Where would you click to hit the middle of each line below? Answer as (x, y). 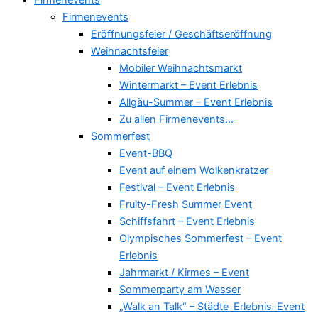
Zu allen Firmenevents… (176, 119)
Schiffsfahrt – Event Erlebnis (187, 221)
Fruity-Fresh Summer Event (186, 204)
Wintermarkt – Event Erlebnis (188, 85)
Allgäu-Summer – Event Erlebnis (196, 102)
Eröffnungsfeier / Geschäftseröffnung (181, 34)
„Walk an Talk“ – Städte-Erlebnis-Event (212, 306)
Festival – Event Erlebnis (177, 187)
